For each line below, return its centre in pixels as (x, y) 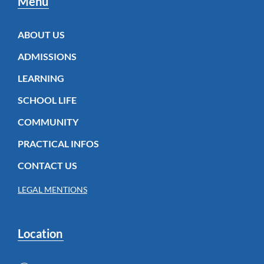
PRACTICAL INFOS (58, 143)
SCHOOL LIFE (47, 100)
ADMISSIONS (47, 56)
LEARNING (41, 78)
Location (40, 233)
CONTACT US (47, 165)
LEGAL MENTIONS (52, 189)
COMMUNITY (48, 121)
